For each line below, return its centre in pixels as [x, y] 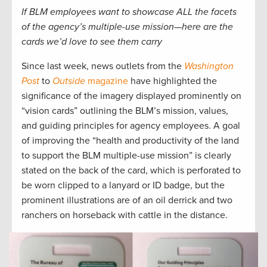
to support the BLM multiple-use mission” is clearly [126, 156]
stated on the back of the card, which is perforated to [131, 171]
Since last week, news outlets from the [103, 66]
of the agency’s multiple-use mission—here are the [127, 27]
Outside [69, 81]
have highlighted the [173, 81]
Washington [209, 66]
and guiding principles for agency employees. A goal [131, 126]
